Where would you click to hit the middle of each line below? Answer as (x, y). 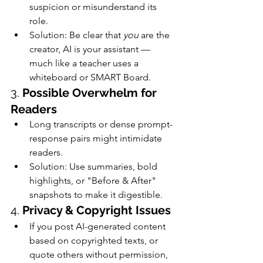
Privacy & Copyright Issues (97, 210)
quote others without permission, (100, 254)
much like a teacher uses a (85, 63)
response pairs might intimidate (97, 138)
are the (155, 35)
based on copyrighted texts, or (95, 240)
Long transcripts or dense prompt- (101, 124)
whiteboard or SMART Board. (90, 77)
